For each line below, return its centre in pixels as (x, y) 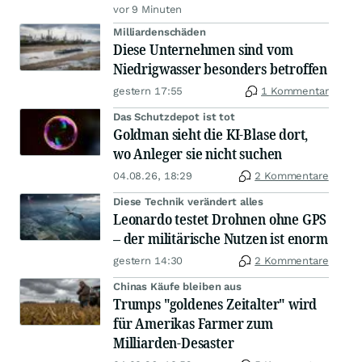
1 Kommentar (295, 91)
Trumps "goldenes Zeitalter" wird (215, 304)
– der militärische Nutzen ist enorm (221, 239)
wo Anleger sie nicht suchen (198, 154)
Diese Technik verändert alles (189, 202)
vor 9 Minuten (148, 10)
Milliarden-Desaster (174, 343)
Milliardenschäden (160, 32)
